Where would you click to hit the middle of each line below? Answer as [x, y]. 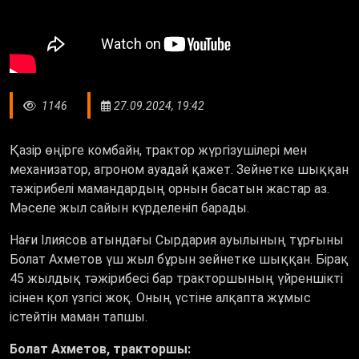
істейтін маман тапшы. [79, 317]
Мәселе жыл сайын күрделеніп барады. [129, 208]
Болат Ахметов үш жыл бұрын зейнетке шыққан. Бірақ [179, 260]
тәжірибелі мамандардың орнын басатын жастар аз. [169, 189]
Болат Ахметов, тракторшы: [100, 349]
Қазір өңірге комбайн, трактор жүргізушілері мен [158, 151]
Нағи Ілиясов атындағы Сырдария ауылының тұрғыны [177, 240]
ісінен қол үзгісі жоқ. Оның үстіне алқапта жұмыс [160, 298]
